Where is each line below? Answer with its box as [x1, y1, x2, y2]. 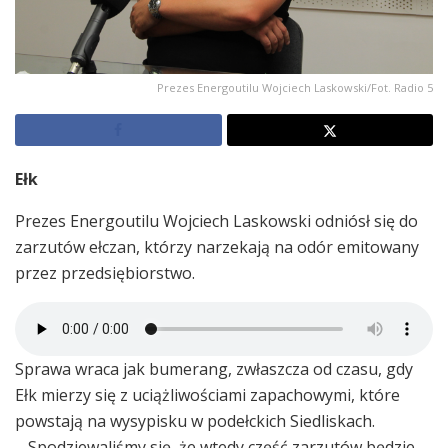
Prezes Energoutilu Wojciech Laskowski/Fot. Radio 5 [157, 80, 433, 96]
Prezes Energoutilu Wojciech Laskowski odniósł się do [15, 210, 418, 233]
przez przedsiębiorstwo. [15, 262, 195, 285]
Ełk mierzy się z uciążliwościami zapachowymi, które [15, 384, 400, 407]
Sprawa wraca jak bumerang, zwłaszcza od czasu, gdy [15, 358, 413, 381]
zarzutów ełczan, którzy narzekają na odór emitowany [15, 236, 419, 259]
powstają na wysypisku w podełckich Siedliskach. [15, 410, 375, 433]
